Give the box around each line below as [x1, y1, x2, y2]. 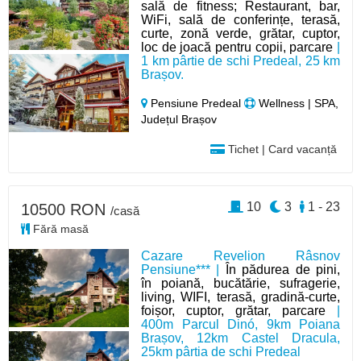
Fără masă [30, 222, 89, 235]
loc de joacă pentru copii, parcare [141, 39, 334, 54]
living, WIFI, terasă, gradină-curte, [141, 289, 340, 304]
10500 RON [21, 200, 110, 218]
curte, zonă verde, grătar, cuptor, [141, 26, 340, 40]
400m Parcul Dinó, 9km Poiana [141, 317, 340, 331]
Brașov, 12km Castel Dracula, [141, 330, 340, 345]
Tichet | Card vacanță [224, 142, 337, 156]
